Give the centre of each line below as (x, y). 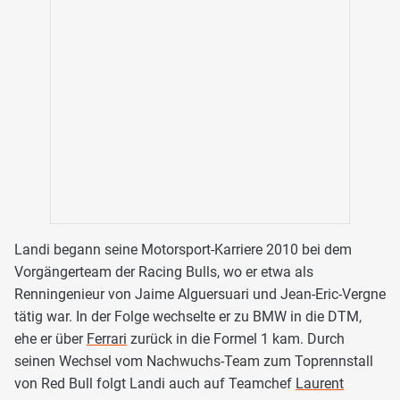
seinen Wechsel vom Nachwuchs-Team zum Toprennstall (194, 361)
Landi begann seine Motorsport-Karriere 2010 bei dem (183, 249)
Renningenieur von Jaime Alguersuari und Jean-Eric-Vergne (200, 294)
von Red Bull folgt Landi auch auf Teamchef (155, 383)
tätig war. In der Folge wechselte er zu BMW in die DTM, (188, 316)
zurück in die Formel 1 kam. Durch (236, 338)
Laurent (320, 383)
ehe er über (50, 338)
